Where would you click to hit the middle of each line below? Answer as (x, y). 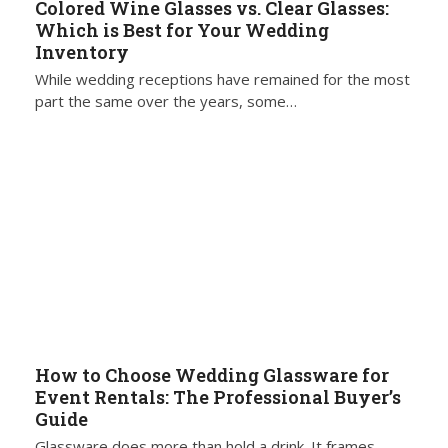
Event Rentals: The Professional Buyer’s (217, 396)
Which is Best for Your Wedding (181, 30)
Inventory (81, 52)
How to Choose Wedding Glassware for (211, 374)
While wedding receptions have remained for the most (222, 79)
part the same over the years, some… (165, 101)
